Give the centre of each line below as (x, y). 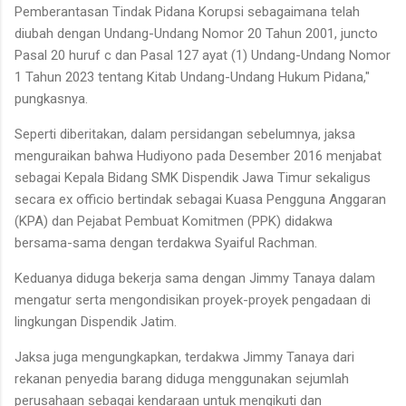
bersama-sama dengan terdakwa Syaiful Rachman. (166, 242)
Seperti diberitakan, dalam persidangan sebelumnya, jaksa (185, 134)
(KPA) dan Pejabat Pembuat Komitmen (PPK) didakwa (174, 221)
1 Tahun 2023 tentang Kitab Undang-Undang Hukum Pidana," (192, 77)
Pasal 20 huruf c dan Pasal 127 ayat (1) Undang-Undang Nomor (203, 55)
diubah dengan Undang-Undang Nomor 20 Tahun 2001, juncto (196, 33)
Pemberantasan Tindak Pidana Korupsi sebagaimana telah (187, 11)
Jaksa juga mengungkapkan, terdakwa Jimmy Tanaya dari (184, 357)
